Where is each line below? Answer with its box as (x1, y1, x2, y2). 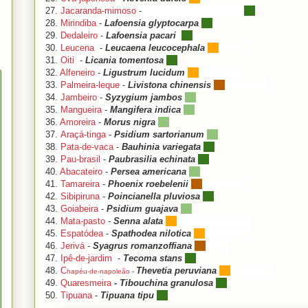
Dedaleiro (60, 30, 98, 41)
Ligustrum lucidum (103, 67, 185, 78)
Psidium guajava (107, 203, 181, 214)
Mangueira (60, 104, 102, 115)
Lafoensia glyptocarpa (104, 17, 199, 28)
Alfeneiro (60, 67, 95, 78)
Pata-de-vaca (60, 141, 113, 152)
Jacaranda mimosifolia (144, 5, 241, 16)
